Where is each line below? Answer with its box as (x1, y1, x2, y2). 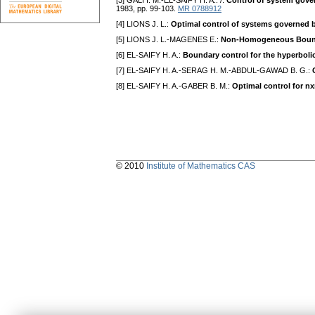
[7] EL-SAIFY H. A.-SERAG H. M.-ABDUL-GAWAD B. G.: (116, 66, 312, 75)
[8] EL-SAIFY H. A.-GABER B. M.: (116, 82, 232, 91)
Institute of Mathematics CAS (146, 161, 255, 172)
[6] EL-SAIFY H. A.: (116, 51, 183, 60)
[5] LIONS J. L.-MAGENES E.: (116, 35, 221, 44)
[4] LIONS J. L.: (116, 20, 171, 29)
